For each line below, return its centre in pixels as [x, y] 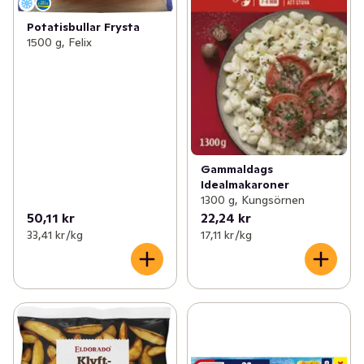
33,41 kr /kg [55, 235]
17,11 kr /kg [226, 235]
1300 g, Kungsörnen [252, 200]
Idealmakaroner [245, 185]
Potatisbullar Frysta [83, 26]
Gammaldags [236, 169]
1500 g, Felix [59, 42]
